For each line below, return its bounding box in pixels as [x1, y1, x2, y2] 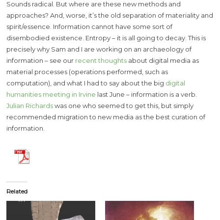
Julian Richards [6, 101, 54, 110]
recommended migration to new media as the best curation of [6, 112, 206, 121]
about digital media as [127, 56, 199, 64]
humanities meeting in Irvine [6, 90, 96, 98]
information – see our [6, 56, 76, 64]
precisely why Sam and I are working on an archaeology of [6, 45, 192, 53]
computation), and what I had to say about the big [6, 79, 166, 87]
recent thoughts [75, 56, 127, 64]
